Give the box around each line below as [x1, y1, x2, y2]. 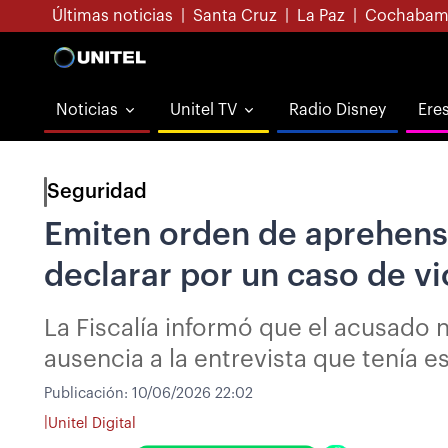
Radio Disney [289, 102, 386, 118]
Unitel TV [170, 102, 237, 118]
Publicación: [44, 386, 132, 401]
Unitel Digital [48, 415, 136, 431]
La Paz [297, 8, 345, 24]
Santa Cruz [193, 8, 277, 24]
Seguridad [47, 182, 147, 202]
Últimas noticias [52, 8, 173, 24]
